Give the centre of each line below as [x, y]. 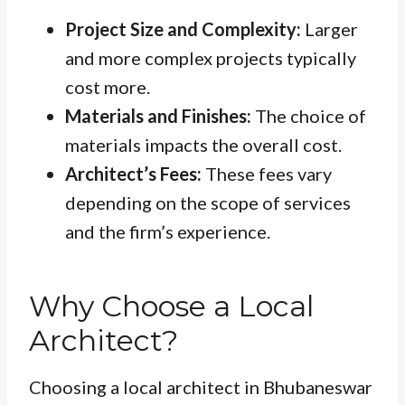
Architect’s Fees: [133, 174]
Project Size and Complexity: [183, 29]
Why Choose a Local [171, 306]
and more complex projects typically [211, 58]
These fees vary [267, 174]
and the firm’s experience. [168, 232]
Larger [330, 29]
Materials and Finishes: [158, 116]
